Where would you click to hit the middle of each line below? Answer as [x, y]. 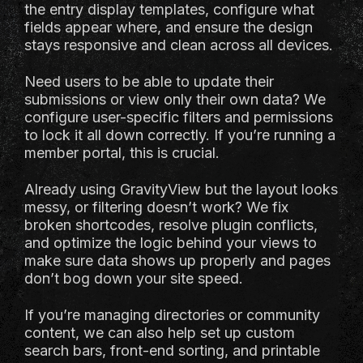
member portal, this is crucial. [122, 153]
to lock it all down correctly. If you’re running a [180, 135]
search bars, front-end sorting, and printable [172, 350]
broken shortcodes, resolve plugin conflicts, [171, 225]
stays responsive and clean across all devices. [179, 45]
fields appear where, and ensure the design [169, 27]
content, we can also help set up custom [160, 333]
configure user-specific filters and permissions [179, 117]
